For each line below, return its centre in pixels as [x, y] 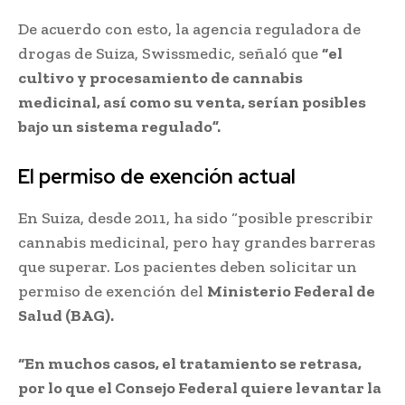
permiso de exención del [113, 291]
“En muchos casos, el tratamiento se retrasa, [190, 363]
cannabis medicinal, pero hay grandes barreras [197, 242]
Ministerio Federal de [291, 291]
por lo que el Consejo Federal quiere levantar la [200, 387]
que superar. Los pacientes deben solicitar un [188, 266]
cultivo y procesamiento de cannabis [160, 77]
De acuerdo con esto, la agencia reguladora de [189, 28]
